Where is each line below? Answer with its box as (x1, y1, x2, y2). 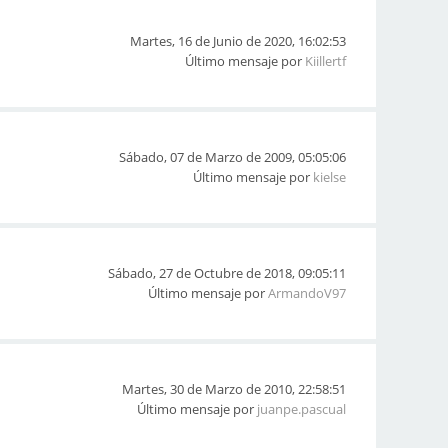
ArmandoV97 (268, 284, 346, 302)
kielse (313, 168, 346, 186)
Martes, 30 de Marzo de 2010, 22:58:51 (122, 380, 346, 398)
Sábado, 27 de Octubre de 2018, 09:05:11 (108, 264, 346, 282)
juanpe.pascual (257, 400, 346, 418)
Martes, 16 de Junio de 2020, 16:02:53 (130, 32, 346, 50)
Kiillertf (305, 52, 346, 70)
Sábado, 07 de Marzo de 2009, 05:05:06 (119, 148, 346, 166)
